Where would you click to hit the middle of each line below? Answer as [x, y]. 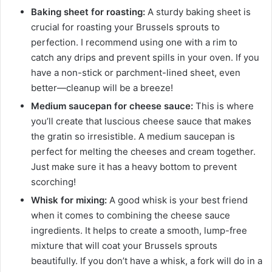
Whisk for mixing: [69, 200]
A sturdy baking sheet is [198, 12]
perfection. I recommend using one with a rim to [134, 42]
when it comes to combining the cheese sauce [131, 216]
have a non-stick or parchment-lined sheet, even [136, 73]
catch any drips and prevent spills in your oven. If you [145, 58]
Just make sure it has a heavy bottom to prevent [134, 167]
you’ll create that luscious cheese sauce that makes [141, 121]
